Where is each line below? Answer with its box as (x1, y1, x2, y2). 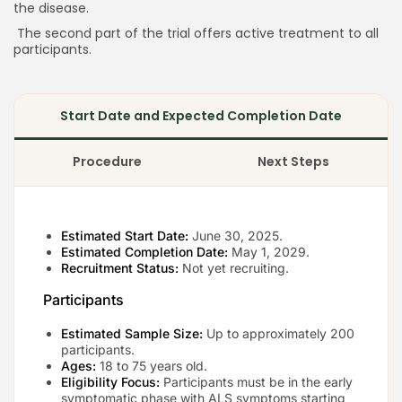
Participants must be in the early (160, 373, 353, 389)
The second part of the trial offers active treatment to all (13, 23, 379, 42)
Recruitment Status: (61, 259, 179, 275)
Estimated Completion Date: (61, 243, 228, 259)
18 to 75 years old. (96, 357, 207, 373)
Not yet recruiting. (179, 259, 289, 275)
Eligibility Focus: (61, 373, 160, 389)
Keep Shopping (196, 46, 281, 63)
